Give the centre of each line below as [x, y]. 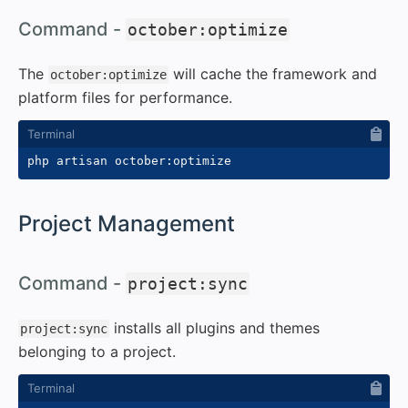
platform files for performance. [125, 97]
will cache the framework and [273, 73]
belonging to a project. [97, 351]
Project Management [127, 223]
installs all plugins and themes [214, 327]
